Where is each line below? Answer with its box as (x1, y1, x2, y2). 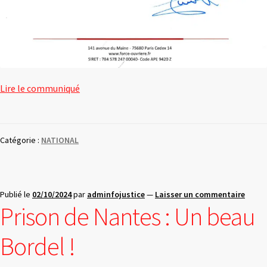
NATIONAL (41, 134, 79, 145)
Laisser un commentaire (155, 189, 245, 200)
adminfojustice (87, 189, 145, 200)
